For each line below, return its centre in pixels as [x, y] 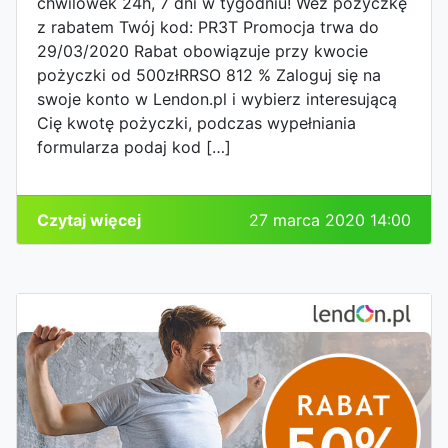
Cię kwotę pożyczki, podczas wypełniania [196, 123]
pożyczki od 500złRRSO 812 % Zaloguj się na [209, 75]
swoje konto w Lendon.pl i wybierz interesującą [217, 99]
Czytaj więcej [89, 220]
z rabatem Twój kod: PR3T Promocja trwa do [208, 27]
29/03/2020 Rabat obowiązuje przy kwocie [202, 51]
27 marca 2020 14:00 [330, 220]
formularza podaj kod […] [134, 147]
